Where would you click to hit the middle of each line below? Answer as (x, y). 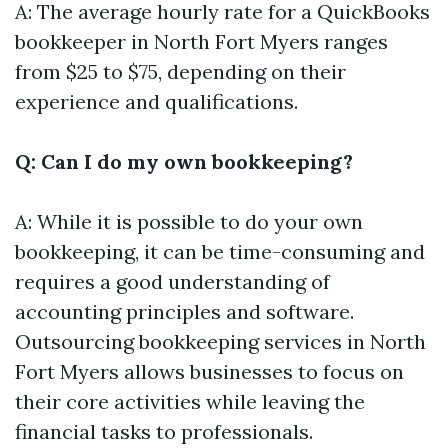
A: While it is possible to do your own (189, 221)
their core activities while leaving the (190, 401)
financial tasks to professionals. (164, 431)
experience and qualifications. (156, 101)
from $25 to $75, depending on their (180, 71)
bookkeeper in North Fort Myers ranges (201, 41)
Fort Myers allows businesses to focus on (209, 371)
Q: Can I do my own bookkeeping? (184, 161)
